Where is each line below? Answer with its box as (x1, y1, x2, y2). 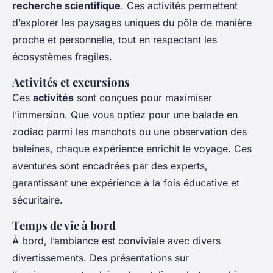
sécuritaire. (12, 194, 63, 207)
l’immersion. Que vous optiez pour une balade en (12, 108, 238, 121)
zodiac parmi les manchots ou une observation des (12, 126, 247, 138)
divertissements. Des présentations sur (12, 252, 189, 264)
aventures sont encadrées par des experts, (12, 160, 208, 172)
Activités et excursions (12, 74, 130, 90)
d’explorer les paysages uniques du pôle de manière (12, 16, 252, 29)
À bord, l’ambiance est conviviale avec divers (12, 235, 221, 247)
